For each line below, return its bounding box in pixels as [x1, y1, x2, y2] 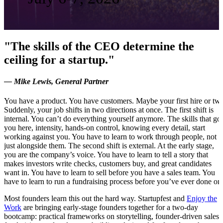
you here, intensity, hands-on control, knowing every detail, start [4, 123, 205, 132]
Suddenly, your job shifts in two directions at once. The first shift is [4, 106, 214, 114]
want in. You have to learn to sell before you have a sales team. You [4, 168, 215, 177]
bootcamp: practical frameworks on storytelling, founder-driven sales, [4, 212, 221, 221]
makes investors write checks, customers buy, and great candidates [4, 159, 212, 168]
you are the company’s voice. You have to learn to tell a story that [4, 150, 208, 159]
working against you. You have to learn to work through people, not [4, 132, 217, 141]
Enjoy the [187, 194, 217, 203]
